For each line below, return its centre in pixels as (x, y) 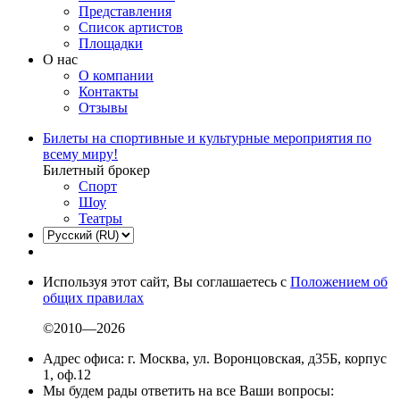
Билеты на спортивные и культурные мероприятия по (207, 138)
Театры (100, 219)
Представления (125, 12)
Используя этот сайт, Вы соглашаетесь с (167, 282)
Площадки (111, 44)
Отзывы (103, 108)
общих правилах (93, 298)
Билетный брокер (96, 171)
